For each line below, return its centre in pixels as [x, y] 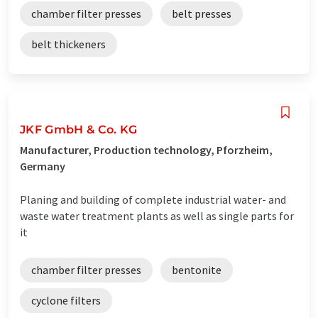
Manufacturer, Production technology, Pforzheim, [146, 149]
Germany [43, 166]
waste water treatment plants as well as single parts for [157, 215]
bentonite [197, 269]
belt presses [202, 13]
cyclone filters [66, 300]
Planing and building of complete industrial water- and [153, 199]
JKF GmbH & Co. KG [79, 129]
